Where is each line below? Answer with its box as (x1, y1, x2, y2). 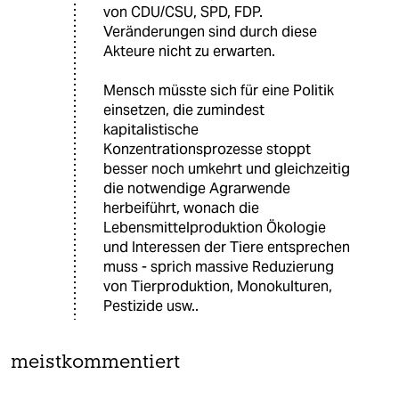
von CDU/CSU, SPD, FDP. (103, 2, 263, 21)
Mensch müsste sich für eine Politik (103, 80, 334, 100)
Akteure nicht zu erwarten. (103, 41, 275, 61)
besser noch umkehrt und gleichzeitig (103, 159, 350, 178)
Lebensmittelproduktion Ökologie (103, 217, 326, 237)
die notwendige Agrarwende (103, 178, 290, 198)
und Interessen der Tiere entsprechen (103, 237, 350, 256)
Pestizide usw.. (103, 296, 199, 315)
